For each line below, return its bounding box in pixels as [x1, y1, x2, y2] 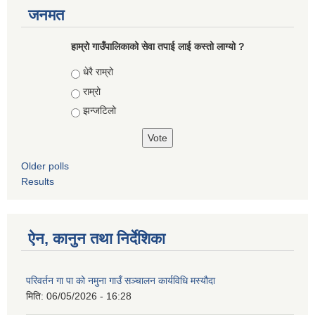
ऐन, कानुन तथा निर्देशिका [28, 230, 165, 248]
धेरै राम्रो [82, 66, 113, 78]
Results [21, 176, 54, 188]
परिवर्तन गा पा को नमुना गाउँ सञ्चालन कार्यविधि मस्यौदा [26, 275, 215, 287]
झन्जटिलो [82, 105, 116, 117]
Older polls [21, 160, 69, 172]
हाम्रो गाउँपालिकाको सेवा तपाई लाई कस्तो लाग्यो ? [70, 41, 245, 53]
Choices [70, 66, 110, 78]
